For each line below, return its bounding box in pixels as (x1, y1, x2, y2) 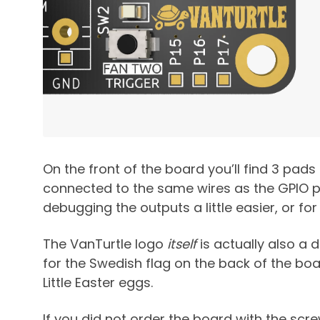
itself (167, 235, 196, 254)
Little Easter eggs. (43, 274, 153, 292)
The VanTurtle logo (43, 235, 167, 254)
